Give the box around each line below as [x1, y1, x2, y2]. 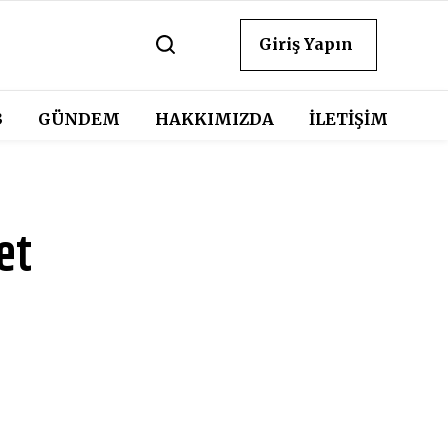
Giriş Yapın [259, 34, 354, 54]
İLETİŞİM [308, 109, 388, 129]
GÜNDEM [37, 109, 120, 129]
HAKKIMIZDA [154, 109, 274, 129]
